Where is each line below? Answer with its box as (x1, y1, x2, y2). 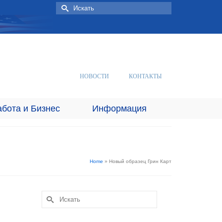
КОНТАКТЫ (129, 72, 162, 80)
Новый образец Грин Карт (109, 159, 171, 164)
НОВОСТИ (80, 72, 109, 80)
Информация (92, 104, 147, 113)
